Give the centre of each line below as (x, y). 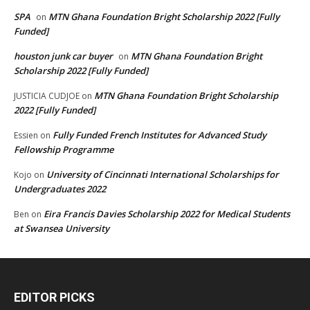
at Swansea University (62, 229)
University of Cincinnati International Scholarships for (163, 175)
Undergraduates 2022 (60, 189)
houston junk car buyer (63, 56)
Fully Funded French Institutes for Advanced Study (159, 135)
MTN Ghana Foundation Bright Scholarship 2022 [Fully (164, 17)
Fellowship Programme (64, 150)
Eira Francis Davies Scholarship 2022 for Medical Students (167, 214)
